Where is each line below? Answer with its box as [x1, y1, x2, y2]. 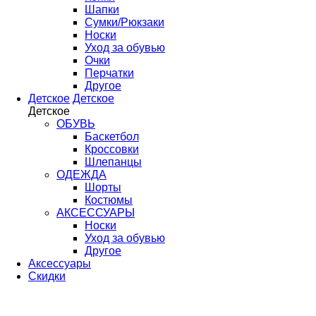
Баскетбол [85, 130, 139, 142]
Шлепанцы [85, 156, 142, 168]
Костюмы [85, 194, 133, 206]
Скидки [28, 270, 66, 282]
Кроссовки [85, 143, 139, 155]
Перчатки [85, 67, 134, 79]
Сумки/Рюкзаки [85, 16, 164, 28]
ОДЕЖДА [56, 169, 107, 181]
